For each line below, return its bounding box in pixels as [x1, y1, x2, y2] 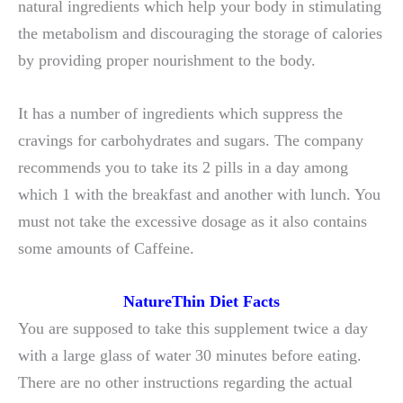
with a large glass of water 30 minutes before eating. [18, 346, 362, 365]
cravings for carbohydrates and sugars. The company [18, 131, 363, 150]
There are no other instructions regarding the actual [18, 373, 353, 392]
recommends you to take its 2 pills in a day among [18, 158, 348, 177]
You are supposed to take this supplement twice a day [18, 319, 368, 338]
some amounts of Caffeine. [18, 239, 194, 258]
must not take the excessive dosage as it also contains [18, 212, 367, 231]
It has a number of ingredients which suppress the [18, 104, 343, 123]
